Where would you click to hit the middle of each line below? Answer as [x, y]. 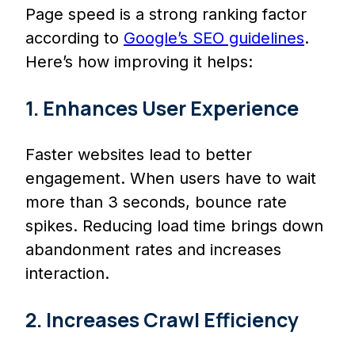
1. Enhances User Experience [162, 109]
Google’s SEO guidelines [214, 38]
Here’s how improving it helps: [139, 62]
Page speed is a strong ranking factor [166, 15]
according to [74, 38]
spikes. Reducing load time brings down [174, 226]
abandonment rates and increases [153, 250]
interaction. [67, 274]
